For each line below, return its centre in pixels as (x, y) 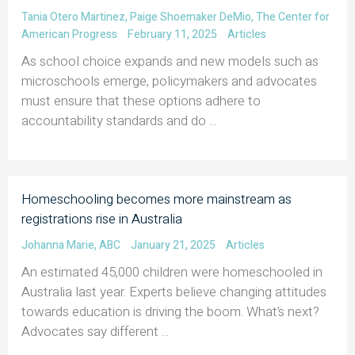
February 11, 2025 (174, 34)
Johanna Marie (58, 245)
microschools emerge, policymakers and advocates (169, 81)
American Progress (69, 34)
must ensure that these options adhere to (141, 101)
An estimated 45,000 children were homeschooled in (172, 272)
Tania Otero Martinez (73, 17)
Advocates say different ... (95, 331)
